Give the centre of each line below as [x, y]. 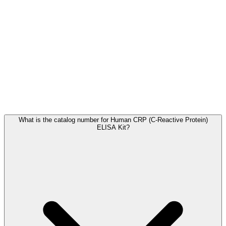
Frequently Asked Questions [77, 97]
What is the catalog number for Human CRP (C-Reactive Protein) [113, 120]
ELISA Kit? [113, 127]
